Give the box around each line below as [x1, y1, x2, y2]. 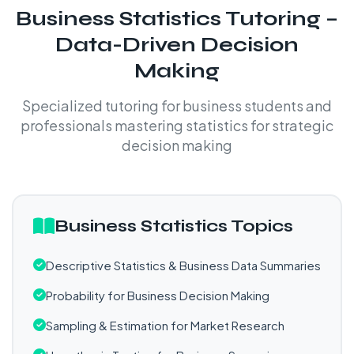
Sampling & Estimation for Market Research [46, 318, 284, 333]
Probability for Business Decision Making [46, 288, 269, 303]
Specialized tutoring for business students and [22, 96, 332, 115]
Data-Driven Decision [55, 32, 299, 57]
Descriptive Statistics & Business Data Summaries [46, 258, 321, 273]
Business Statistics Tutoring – [16, 6, 338, 31]
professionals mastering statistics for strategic [21, 116, 333, 134]
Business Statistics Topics [55, 216, 293, 236]
